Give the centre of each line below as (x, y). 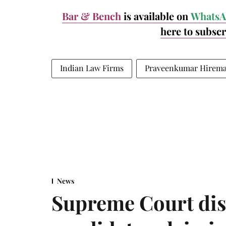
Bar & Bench (93, 16)
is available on (157, 16)
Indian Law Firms (92, 68)
